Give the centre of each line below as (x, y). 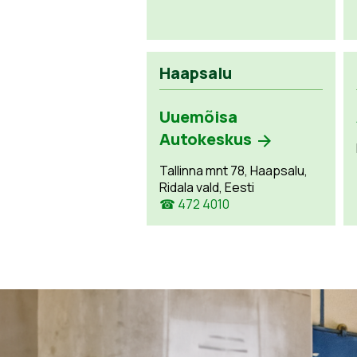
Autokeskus (206, 139)
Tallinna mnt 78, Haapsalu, (234, 171)
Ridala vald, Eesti (207, 187)
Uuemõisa (199, 117)
